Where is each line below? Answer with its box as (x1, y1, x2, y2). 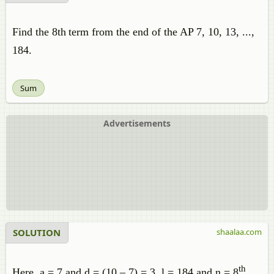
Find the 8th (12, 26, 66, 38)
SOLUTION (13, 226, 61, 239)
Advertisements (103, 117, 171, 129)
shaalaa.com (217, 226, 262, 237)
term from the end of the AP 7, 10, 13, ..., (68, 26, 254, 38)
